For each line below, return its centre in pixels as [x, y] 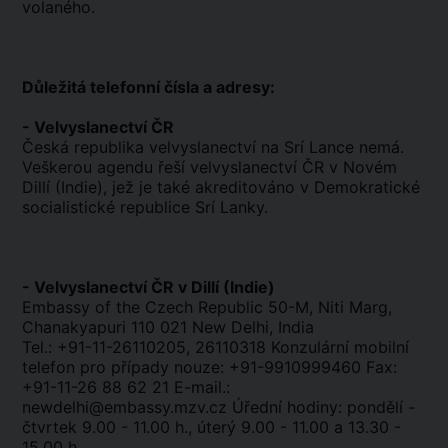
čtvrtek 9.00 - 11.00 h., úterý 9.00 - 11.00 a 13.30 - [211, 427]
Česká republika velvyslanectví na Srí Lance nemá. [213, 147]
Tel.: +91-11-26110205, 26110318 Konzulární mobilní [215, 347]
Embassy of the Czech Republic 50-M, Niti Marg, [207, 307]
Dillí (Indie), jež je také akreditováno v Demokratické [221, 187]
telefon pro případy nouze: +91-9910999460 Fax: [209, 367]
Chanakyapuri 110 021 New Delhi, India [168, 327]
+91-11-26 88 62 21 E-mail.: [126, 387]
